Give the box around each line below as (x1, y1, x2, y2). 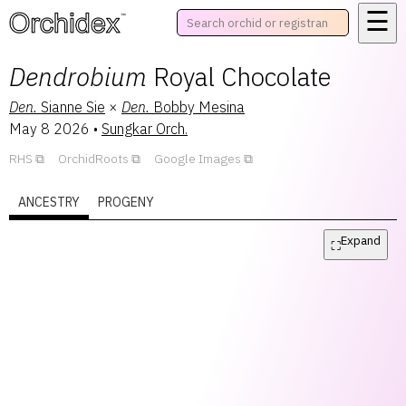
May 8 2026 (9, 120, 90, 138)
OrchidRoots (58, 150, 129, 167)
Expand (341, 232, 381, 248)
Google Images (154, 150, 241, 167)
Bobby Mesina (153, 98, 245, 116)
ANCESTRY (18, 194, 80, 210)
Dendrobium (9, 60, 147, 93)
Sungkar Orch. (101, 120, 188, 138)
